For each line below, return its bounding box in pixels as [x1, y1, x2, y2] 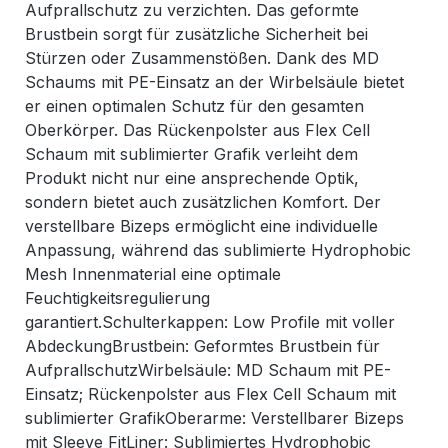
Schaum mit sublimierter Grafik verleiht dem [25, 144, 358, 165]
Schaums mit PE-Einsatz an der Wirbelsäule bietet [25, 72, 404, 93]
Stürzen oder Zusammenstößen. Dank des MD [25, 48, 379, 69]
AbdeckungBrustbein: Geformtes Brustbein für [25, 336, 380, 357]
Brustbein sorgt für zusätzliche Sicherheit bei [25, 24, 368, 45]
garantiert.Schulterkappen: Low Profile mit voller [25, 312, 395, 333]
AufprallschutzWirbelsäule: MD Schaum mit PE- [25, 360, 391, 381]
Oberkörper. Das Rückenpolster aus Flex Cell [25, 120, 370, 141]
